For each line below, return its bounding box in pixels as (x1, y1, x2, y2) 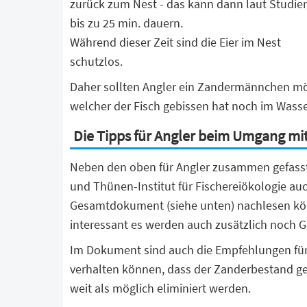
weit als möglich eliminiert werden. (70, 280, 251, 296)
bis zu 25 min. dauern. (70, 15, 183, 31)
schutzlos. (70, 53, 123, 69)
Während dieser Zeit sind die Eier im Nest (70, 34, 281, 50)
